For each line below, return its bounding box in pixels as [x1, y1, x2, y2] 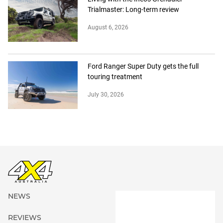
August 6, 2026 [88, 24, 128, 31]
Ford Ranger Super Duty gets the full [88, 62, 199, 71]
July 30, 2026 [88, 91, 124, 99]
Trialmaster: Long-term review [88, 5, 179, 14]
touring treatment [88, 73, 142, 81]
